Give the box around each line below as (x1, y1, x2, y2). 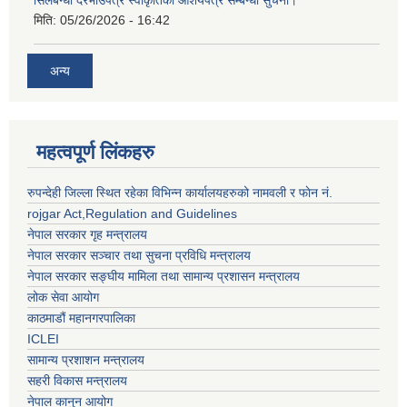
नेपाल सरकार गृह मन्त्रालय (27, 227, 147, 243)
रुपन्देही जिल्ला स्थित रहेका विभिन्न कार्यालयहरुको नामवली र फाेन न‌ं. (27, 185, 333, 201)
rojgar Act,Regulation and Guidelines (27, 206, 237, 222)
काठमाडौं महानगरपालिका (27, 311, 135, 326)
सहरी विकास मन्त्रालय (27, 373, 127, 389)
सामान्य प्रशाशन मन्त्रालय (27, 352, 144, 368)
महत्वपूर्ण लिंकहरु (36, 141, 154, 164)
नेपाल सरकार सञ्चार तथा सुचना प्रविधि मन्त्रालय (27, 248, 251, 263)
